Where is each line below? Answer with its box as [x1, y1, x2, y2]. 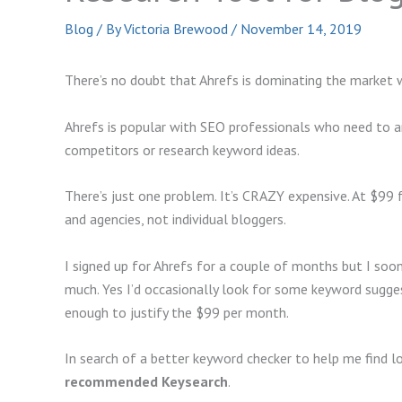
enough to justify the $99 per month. [65, 302, 289, 321]
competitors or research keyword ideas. [65, 140, 300, 159]
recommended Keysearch [65, 372, 228, 391]
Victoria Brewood [124, 20, 232, 39]
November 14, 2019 [240, 20, 362, 39]
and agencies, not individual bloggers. [65, 210, 286, 229]
